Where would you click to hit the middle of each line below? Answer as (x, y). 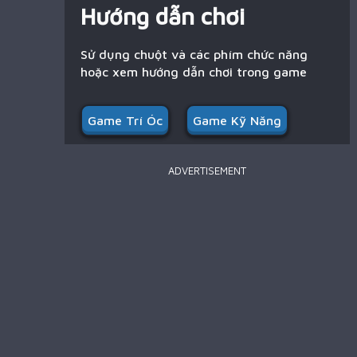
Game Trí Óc (125, 120)
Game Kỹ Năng (237, 120)
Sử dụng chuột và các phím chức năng (194, 54)
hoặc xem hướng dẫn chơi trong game (193, 72)
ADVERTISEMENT (207, 171)
